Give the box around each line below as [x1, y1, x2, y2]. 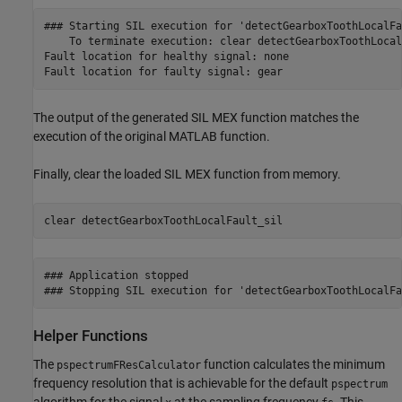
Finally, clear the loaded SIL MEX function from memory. [33, 167, 341, 182]
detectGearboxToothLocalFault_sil [81, 214, 283, 227]
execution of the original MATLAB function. [33, 129, 270, 144]
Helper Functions [33, 328, 148, 345]
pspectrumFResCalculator [57, 358, 201, 371]
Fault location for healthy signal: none [43, 49, 289, 63]
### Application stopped [43, 268, 188, 282]
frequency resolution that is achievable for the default [33, 375, 331, 390]
